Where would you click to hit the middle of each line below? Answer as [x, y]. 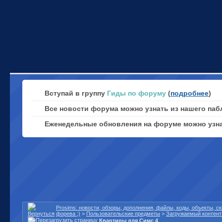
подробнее [190, 93]
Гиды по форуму [137, 93]
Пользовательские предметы [123, 214]
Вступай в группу [76, 93]
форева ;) [68, 214]
